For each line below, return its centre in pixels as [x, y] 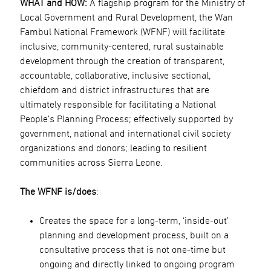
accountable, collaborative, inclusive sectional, [115, 75]
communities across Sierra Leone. [93, 162]
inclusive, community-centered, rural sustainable [122, 46]
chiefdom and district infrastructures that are [114, 90]
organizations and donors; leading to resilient [113, 148]
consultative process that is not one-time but [132, 250]
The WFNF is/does [58, 191]
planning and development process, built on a [134, 235]
